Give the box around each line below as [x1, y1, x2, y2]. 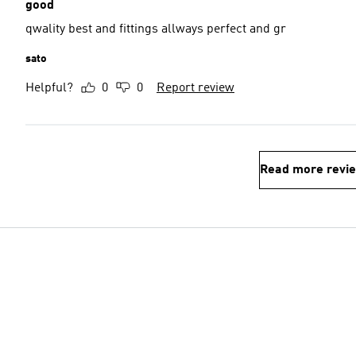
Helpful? [25, 82, 73, 95]
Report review [157, 82, 234, 95]
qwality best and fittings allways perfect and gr [250, 23, 286, 36]
